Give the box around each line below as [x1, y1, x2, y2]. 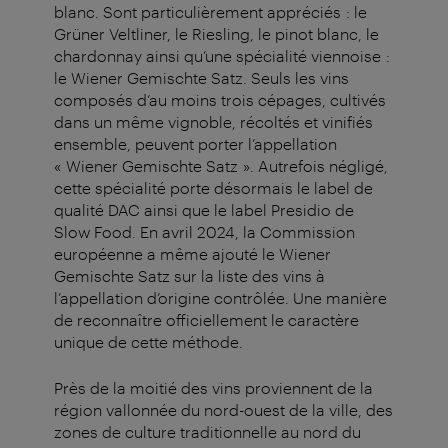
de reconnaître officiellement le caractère [54, 310, 359, 330]
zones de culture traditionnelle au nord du [54, 422, 361, 442]
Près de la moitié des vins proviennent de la [54, 378, 373, 398]
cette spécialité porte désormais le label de [54, 178, 373, 198]
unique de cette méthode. [54, 332, 243, 352]
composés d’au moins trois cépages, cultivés [54, 90, 386, 110]
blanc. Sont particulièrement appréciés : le [54, 2, 367, 22]
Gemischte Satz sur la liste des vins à [54, 266, 325, 286]
